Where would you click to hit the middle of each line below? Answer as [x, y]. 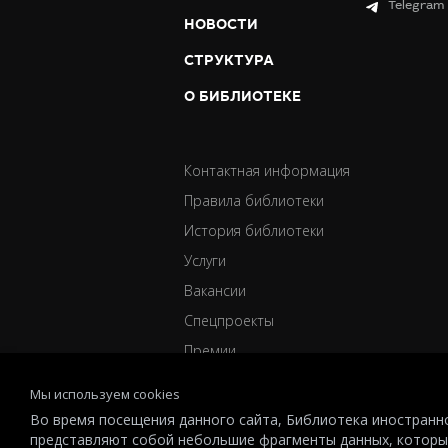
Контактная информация [267, 170]
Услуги [205, 260]
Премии [210, 350]
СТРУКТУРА [229, 60]
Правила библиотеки [254, 200]
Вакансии [215, 290]
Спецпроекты [229, 320]
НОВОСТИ [221, 24]
